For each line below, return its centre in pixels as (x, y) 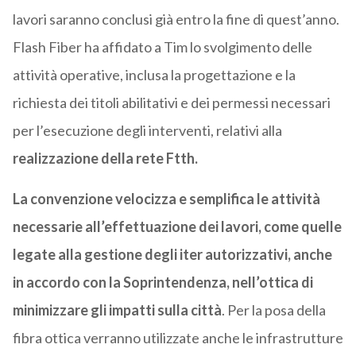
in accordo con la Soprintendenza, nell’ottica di (163, 282)
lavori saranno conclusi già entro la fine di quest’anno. (176, 19)
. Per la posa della (273, 310)
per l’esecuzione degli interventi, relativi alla (147, 131)
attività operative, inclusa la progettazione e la (154, 75)
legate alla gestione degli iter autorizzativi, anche (172, 255)
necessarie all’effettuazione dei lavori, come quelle (177, 227)
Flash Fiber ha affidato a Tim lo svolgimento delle (162, 47)
